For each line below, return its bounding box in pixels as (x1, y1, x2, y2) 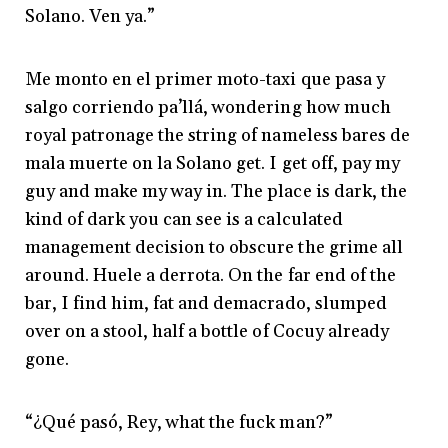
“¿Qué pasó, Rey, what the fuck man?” (25, 411, 333, 435)
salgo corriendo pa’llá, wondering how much (25, 96, 391, 120)
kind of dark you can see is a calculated (25, 208, 343, 232)
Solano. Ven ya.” (25, 5, 156, 29)
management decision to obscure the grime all (25, 236, 403, 260)
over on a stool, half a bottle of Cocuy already (25, 320, 389, 344)
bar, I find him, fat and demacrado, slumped (25, 292, 387, 316)
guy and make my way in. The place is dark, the (25, 180, 407, 204)
